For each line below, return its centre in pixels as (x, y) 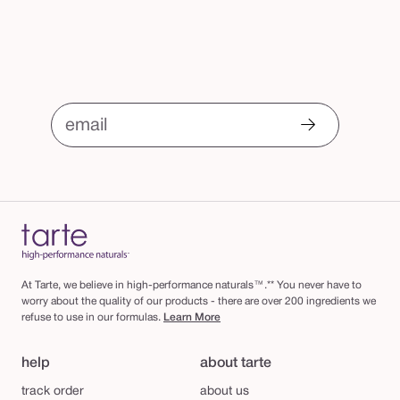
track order (53, 392)
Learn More (192, 317)
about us (225, 392)
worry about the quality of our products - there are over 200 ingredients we (199, 301)
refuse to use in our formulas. (92, 317)
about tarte (236, 363)
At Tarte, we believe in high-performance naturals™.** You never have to (192, 285)
